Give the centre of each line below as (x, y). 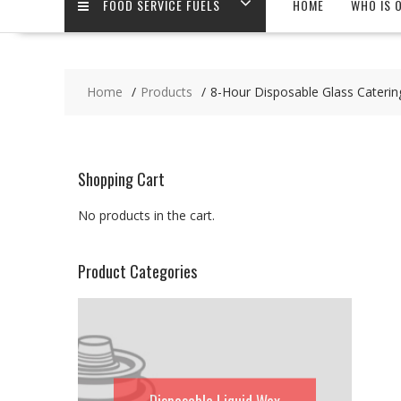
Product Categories (137, 271)
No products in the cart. (146, 215)
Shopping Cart (121, 179)
